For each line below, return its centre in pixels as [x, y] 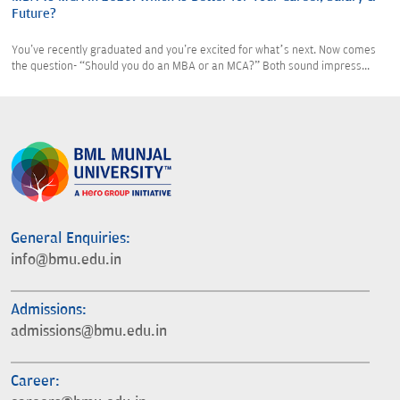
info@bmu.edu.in [66, 259]
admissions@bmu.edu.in [89, 331]
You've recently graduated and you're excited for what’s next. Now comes [194, 50]
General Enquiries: [71, 238]
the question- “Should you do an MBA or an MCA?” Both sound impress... [191, 66]
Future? [34, 13]
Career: [35, 381]
